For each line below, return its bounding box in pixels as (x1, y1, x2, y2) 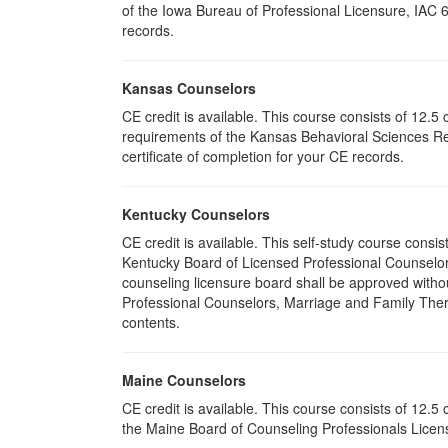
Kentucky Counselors (122, 204, 270, 224)
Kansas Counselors (122, 78, 256, 98)
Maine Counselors (122, 370, 246, 390)
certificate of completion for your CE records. (122, 146, 404, 166)
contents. (122, 312, 180, 332)
